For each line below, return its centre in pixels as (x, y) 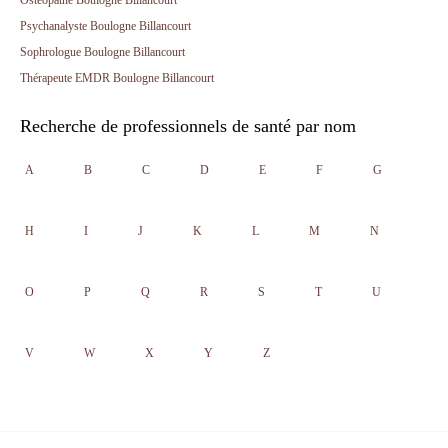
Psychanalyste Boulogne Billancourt (105, 26)
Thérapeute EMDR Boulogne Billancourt (117, 78)
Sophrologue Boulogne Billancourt (102, 52)
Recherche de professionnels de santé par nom (188, 126)
